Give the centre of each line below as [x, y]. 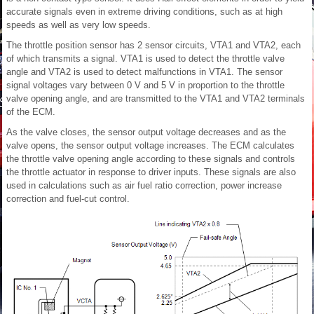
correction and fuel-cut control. [68, 199]
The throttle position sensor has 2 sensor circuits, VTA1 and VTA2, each [153, 45]
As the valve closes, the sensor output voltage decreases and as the [146, 132]
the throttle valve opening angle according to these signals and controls [151, 159]
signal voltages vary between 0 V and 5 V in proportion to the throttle [145, 85]
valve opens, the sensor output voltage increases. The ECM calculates [150, 145]
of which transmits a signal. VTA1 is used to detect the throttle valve [145, 59]
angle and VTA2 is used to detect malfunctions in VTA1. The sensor [144, 72]
